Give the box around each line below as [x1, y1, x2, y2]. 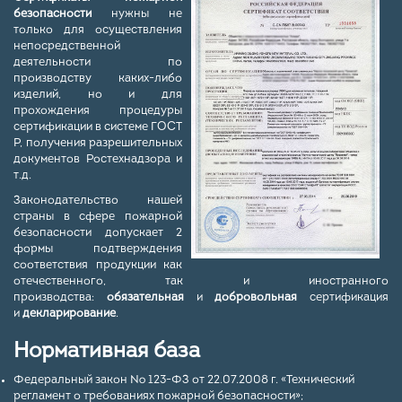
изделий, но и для [13, 89, 182, 101]
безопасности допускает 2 [13, 227, 182, 240]
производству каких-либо [13, 73, 182, 85]
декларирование [22, 308, 116, 320]
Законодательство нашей [13, 195, 182, 207]
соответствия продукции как [13, 259, 182, 272]
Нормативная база [13, 341, 200, 363]
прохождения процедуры [13, 105, 182, 118]
